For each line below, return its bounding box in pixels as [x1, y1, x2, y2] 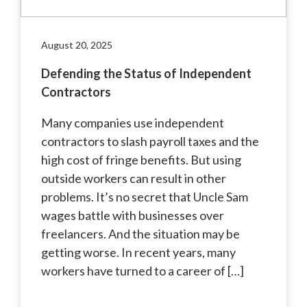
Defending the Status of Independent [41, 65, 251, 81]
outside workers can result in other [41, 170, 226, 186]
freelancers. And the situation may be [41, 225, 240, 241]
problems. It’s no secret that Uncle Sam [41, 188, 248, 204]
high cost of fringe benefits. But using [41, 151, 241, 167]
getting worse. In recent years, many [41, 244, 236, 260]
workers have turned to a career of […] [41, 262, 244, 278]
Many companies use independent [41, 114, 224, 130]
